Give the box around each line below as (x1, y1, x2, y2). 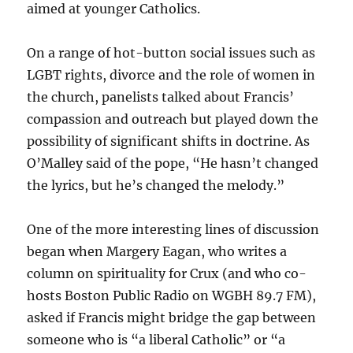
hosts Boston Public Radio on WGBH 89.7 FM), (27, 288, 317, 303)
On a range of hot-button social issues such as (27, 45, 316, 61)
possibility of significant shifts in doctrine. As (27, 133, 310, 149)
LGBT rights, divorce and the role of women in (27, 67, 316, 83)
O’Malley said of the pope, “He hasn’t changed (27, 155, 319, 171)
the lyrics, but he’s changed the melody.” (27, 177, 285, 193)
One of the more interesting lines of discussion (27, 221, 320, 237)
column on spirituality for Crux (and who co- (27, 266, 307, 281)
